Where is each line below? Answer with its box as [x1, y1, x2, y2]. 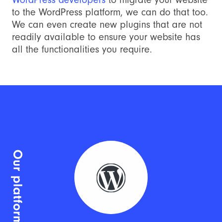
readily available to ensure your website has [12, 31, 200, 43]
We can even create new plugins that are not [12, 19, 202, 30]
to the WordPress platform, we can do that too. [12, 6, 208, 18]
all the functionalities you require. [12, 44, 152, 55]
